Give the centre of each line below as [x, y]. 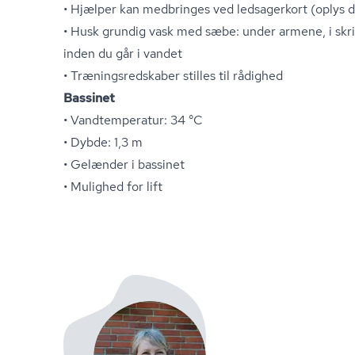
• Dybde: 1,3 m [103, 142]
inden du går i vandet [123, 53]
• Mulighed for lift [113, 187]
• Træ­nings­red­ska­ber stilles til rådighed [173, 76]
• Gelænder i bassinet [124, 164]
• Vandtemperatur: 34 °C [133, 120]
